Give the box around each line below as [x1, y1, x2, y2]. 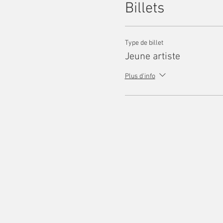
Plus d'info [124, 72, 155, 81]
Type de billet [124, 39, 163, 47]
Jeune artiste [124, 51, 180, 63]
